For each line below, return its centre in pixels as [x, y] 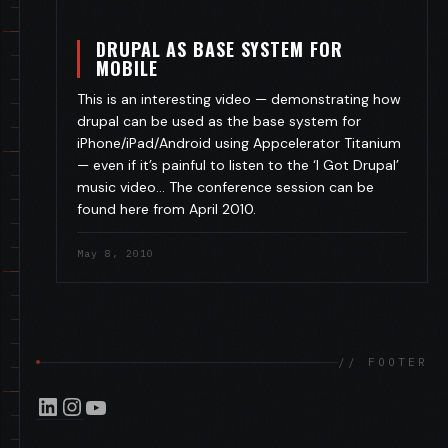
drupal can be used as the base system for [219, 121]
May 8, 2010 [115, 254]
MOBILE [127, 68]
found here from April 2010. [166, 209]
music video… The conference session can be [225, 187]
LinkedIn [42, 405]
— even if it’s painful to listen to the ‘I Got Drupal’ [238, 165]
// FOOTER [383, 362]
